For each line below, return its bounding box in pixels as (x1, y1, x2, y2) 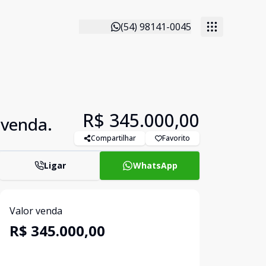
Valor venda (9, 204, 62, 217)
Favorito (162, 133, 190, 143)
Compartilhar (91, 133, 136, 143)
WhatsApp (132, 160, 178, 171)
